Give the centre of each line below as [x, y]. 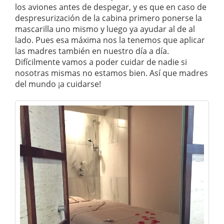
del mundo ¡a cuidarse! [58, 84]
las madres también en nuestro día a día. [92, 51]
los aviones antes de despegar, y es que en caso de [111, 7]
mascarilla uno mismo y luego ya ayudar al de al [105, 29]
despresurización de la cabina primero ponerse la [108, 18]
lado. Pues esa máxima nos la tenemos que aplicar [110, 40]
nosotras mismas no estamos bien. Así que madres [111, 73]
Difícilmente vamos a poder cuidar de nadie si [101, 62]
